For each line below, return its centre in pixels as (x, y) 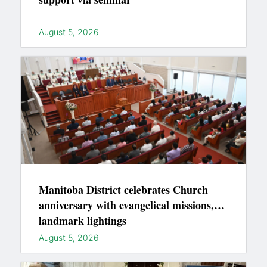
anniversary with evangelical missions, (126, 205)
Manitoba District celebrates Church (123, 189)
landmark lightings (83, 220)
